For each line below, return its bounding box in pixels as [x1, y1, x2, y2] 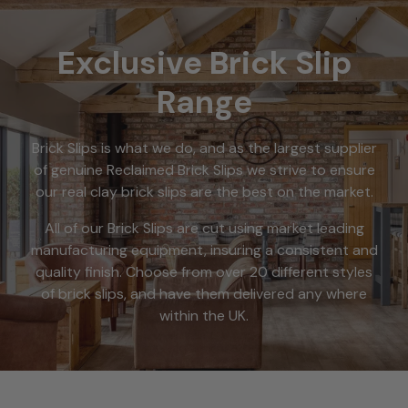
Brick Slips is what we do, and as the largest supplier [31, 138, 377, 158]
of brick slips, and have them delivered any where [41, 283, 367, 303]
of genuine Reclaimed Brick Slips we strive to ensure [33, 159, 375, 179]
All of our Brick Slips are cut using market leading [44, 218, 364, 238]
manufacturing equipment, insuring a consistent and [30, 240, 378, 260]
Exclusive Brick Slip [56, 41, 352, 84]
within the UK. [159, 305, 249, 325]
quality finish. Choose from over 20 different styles [36, 261, 372, 281]
